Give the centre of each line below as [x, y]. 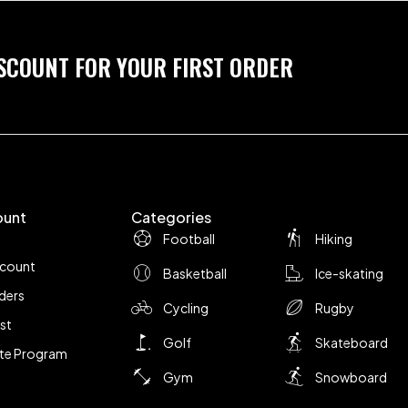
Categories [171, 217]
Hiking [333, 239]
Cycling [186, 308]
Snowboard [351, 377]
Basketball [195, 273]
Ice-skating [349, 273]
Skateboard [351, 342]
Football [189, 239]
